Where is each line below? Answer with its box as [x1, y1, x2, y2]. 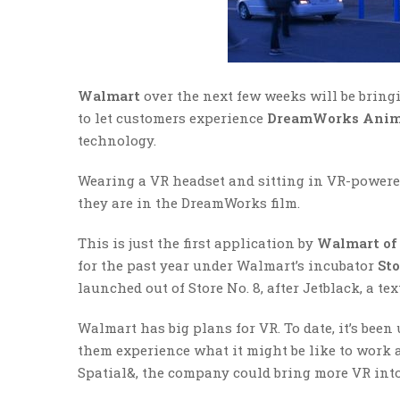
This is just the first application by [78, 234, 317, 252]
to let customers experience [78, 109, 267, 127]
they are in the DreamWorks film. [78, 194, 300, 212]
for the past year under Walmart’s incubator [78, 256, 378, 274]
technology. [78, 131, 156, 149]
